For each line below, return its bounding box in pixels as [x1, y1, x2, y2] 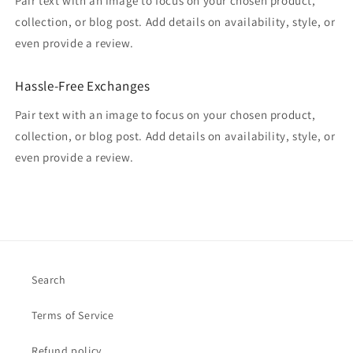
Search [32, 273, 66, 287]
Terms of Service [32, 308, 114, 322]
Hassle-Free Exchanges [15, 76, 150, 95]
